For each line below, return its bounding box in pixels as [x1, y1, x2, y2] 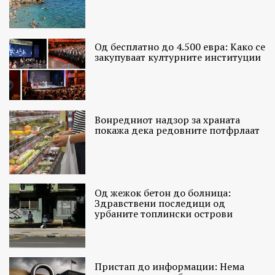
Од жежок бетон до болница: [95, 186, 231, 200]
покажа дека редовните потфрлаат [95, 123, 260, 137]
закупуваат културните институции [95, 50, 261, 64]
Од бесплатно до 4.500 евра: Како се [95, 40, 266, 54]
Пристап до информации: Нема [95, 259, 245, 273]
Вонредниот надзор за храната [95, 113, 241, 127]
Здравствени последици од [95, 196, 226, 211]
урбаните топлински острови [95, 207, 233, 221]
